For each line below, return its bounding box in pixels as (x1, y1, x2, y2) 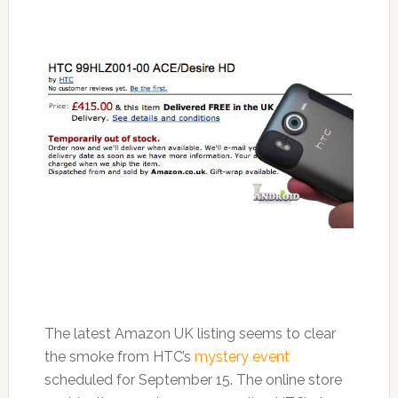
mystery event (194, 348, 290, 366)
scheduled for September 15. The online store (44, 371, 342, 389)
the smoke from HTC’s (44, 348, 195, 366)
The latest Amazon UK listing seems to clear (44, 325, 336, 343)
